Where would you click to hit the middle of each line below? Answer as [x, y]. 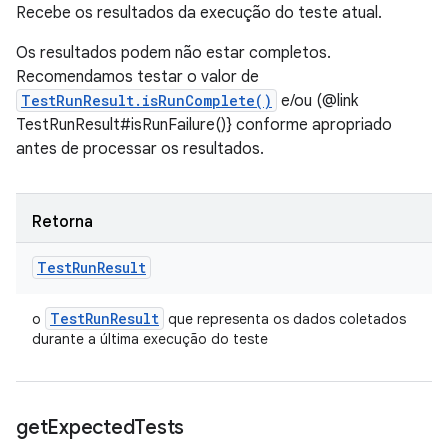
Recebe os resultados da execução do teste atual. [199, 13]
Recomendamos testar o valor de [137, 77]
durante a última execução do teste [150, 339]
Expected [91, 427]
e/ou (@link [317, 101]
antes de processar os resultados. [140, 149]
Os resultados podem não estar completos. [173, 53]
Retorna [62, 222]
